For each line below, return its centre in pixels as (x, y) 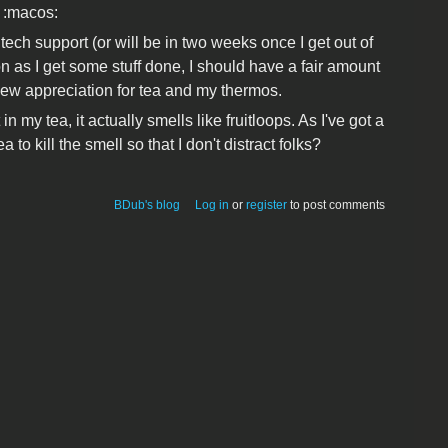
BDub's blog (147, 204)
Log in (212, 204)
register (267, 204)
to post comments (336, 204)
